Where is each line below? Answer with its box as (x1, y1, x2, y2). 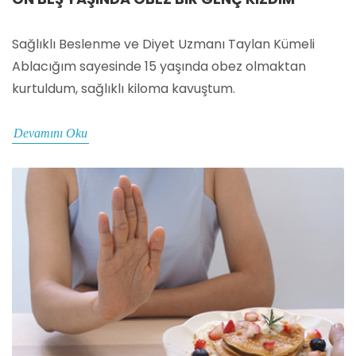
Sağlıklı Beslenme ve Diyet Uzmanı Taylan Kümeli (12, 34, 315, 53)
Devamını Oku (14, 126, 87, 140)
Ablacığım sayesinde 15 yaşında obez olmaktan (12, 56, 306, 75)
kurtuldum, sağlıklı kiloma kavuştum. (12, 79, 235, 98)
